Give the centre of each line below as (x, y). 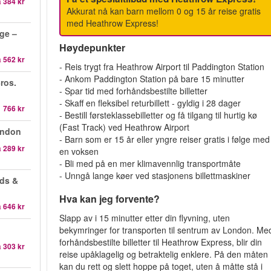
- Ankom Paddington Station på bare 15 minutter (152, 79)
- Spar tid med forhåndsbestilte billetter (134, 91)
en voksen (79, 151)
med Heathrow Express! (113, 23)
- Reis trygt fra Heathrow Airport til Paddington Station (162, 67)
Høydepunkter (96, 47)
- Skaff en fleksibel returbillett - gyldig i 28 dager (150, 103)
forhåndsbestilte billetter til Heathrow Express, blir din (161, 242)
